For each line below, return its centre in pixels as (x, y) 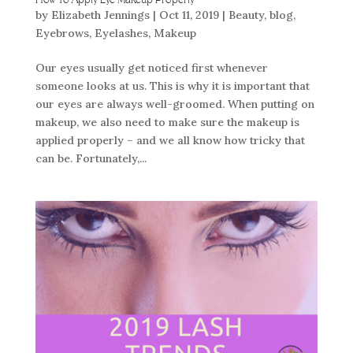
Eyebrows (62, 33)
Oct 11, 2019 (189, 15)
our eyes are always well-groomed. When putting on (175, 104)
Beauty (246, 15)
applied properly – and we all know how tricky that (170, 141)
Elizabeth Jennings (100, 15)
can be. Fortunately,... (91, 159)
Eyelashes (121, 33)
